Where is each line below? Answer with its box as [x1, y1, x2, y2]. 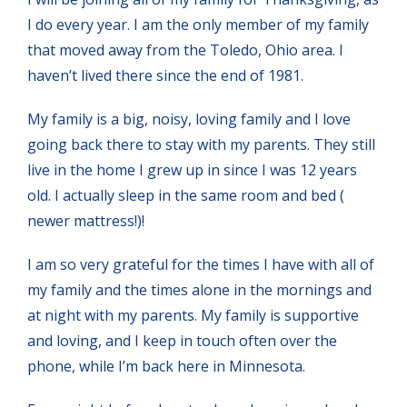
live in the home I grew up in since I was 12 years [27, 159, 357, 180]
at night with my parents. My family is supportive [27, 304, 359, 325]
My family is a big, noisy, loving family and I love [27, 108, 351, 129]
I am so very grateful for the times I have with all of [27, 253, 374, 274]
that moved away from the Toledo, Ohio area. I [27, 39, 343, 60]
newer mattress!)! [27, 210, 144, 231]
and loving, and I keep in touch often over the [27, 330, 337, 351]
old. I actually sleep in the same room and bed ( [27, 184, 344, 205]
